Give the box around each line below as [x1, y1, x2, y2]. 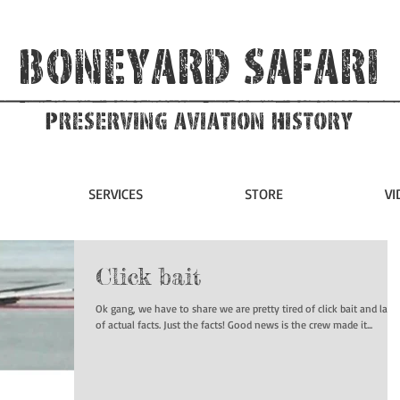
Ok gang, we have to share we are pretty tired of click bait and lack [96, 301, 397, 315]
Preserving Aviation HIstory [46, 108, 354, 135]
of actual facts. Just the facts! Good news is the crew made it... [228, 317, 372, 331]
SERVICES [87, 184, 143, 203]
